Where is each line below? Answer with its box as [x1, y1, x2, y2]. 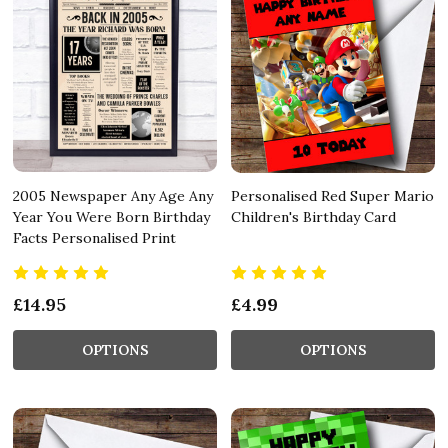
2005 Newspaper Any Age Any [13, 186, 213, 205]
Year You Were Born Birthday [13, 207, 210, 226]
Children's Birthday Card [231, 207, 396, 226]
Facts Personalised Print [13, 228, 176, 247]
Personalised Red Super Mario [231, 186, 434, 205]
